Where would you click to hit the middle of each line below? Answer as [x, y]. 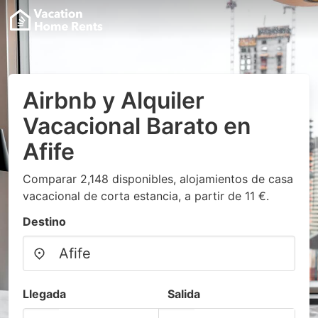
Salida [184, 294]
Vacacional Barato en [137, 126]
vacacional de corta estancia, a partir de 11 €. [146, 196]
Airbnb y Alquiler [114, 100]
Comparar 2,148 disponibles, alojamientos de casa [158, 179]
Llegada [44, 294]
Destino [44, 221]
